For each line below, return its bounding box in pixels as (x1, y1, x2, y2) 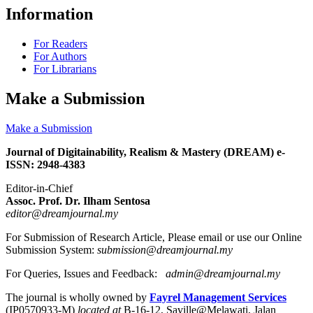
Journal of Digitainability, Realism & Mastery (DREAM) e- (6, 146, 285, 159)
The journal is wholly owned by (6, 291, 150, 304)
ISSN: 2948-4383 (6, 159, 85, 171)
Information (6, 5, 93, 24)
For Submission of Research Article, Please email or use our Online (6, 231, 302, 244)
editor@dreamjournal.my (6, 208, 118, 220)
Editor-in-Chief (6, 182, 75, 195)
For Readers (34, 38, 87, 50)
